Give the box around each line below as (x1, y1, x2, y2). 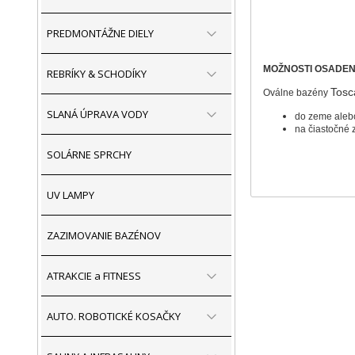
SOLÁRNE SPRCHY (47, 147, 132, 162)
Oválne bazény (262, 87, 330, 98)
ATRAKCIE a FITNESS (47, 269, 141, 283)
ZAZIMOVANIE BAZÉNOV (47, 228, 161, 242)
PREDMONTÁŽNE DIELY (47, 26, 154, 40)
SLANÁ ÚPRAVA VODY (47, 107, 148, 121)
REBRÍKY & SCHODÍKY (47, 67, 147, 81)
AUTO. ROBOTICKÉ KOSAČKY (47, 309, 181, 323)
